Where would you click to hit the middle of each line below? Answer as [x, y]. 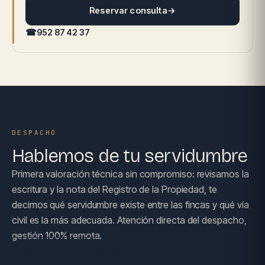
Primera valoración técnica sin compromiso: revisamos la [130, 174]
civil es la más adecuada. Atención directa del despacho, [129, 220]
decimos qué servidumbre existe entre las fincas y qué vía [130, 205]
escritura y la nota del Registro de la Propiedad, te [114, 189]
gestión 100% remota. [57, 235]
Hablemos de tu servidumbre [130, 156]
